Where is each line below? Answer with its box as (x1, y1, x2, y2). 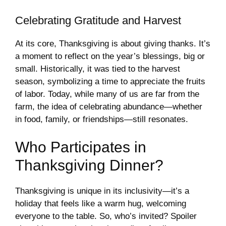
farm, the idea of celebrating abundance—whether (15, 101, 202, 111)
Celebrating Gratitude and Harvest (15, 14, 181, 27)
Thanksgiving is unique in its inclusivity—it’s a (15, 186, 189, 196)
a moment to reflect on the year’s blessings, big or (15, 51, 205, 61)
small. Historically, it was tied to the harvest (15, 64, 180, 74)
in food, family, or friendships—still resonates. (15, 114, 188, 124)
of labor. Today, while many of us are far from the (15, 89, 199, 99)
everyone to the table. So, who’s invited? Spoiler (15, 211, 197, 221)
